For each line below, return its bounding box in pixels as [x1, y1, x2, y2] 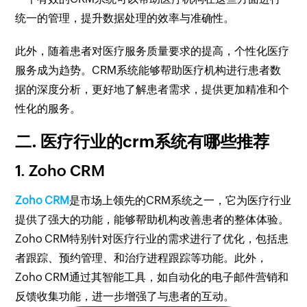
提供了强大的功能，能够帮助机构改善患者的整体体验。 [15, 213, 290, 226]
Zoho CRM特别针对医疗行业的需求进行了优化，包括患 [15, 232, 289, 245]
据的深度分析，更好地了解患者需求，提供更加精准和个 [15, 83, 290, 96]
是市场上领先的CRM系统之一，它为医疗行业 [69, 194, 292, 207]
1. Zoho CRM [15, 162, 106, 180]
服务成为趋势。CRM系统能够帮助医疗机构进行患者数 [15, 64, 282, 77]
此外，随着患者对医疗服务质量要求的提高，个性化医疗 [15, 45, 290, 58]
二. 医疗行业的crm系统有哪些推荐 [15, 132, 270, 151]
